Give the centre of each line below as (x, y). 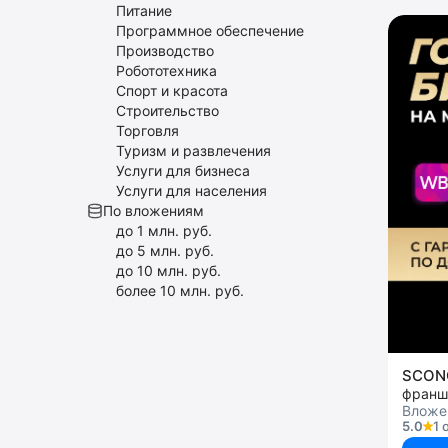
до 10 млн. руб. (168, 270)
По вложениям (153, 210)
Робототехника (166, 70)
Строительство (167, 110)
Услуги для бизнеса (183, 170)
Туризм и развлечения (193, 150)
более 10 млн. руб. (180, 290)
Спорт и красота (172, 90)
